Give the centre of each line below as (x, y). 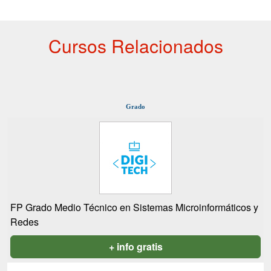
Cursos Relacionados (135, 46)
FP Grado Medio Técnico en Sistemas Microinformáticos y (134, 207)
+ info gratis (135, 247)
